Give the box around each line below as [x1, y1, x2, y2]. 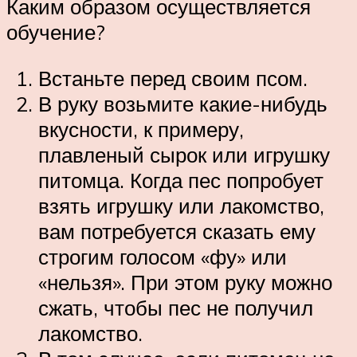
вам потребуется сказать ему [38, 218, 316, 245]
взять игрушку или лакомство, [38, 193, 324, 219]
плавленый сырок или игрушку [38, 142, 330, 168]
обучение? [6, 19, 105, 45]
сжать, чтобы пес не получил [38, 295, 313, 321]
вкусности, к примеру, [38, 116, 244, 143]
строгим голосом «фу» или [38, 244, 287, 270]
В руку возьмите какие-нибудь [38, 91, 328, 117]
